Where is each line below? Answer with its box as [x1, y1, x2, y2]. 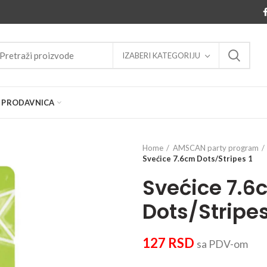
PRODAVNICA [1, 97, 55, 107]
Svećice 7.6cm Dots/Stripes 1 [142, 154, 253, 163]
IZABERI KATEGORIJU [122, 50, 200, 60]
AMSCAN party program [173, 143, 259, 153]
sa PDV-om [197, 238, 248, 250]
